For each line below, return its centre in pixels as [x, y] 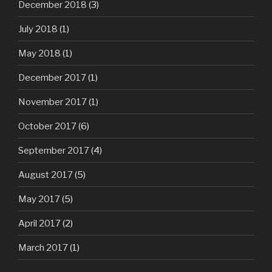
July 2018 [38, 29]
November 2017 [53, 102]
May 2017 [39, 199]
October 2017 [47, 126]
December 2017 [52, 77]
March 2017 [43, 247]
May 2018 [39, 53]
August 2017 [46, 175]
